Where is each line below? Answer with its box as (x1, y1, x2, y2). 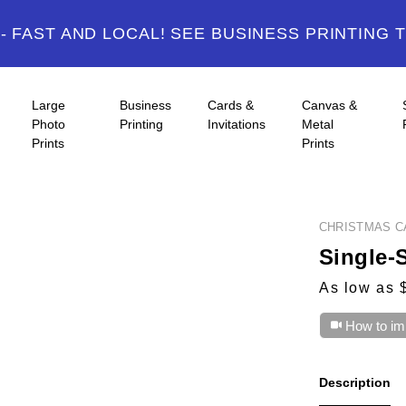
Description (318, 375, 391, 391)
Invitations (208, 117, 266, 131)
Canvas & (302, 98, 358, 112)
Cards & (208, 98, 255, 112)
